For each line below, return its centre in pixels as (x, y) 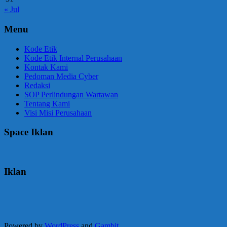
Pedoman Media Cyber (61, 76)
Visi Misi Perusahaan (58, 112)
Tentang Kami (47, 103)
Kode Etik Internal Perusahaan (73, 58)
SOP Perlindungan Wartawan (71, 94)
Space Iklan (29, 132)
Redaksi (37, 85)
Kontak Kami (46, 67)
